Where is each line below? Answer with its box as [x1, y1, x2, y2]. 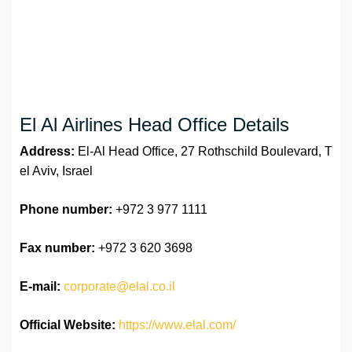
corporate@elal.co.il [64, 280, 175, 294]
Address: [20, 145, 78, 159]
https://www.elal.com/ [119, 318, 236, 332]
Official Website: [20, 318, 115, 332]
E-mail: [20, 280, 60, 294]
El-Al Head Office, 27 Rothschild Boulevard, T [78, 145, 332, 159]
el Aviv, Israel [20, 164, 93, 178]
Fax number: [20, 241, 95, 255]
